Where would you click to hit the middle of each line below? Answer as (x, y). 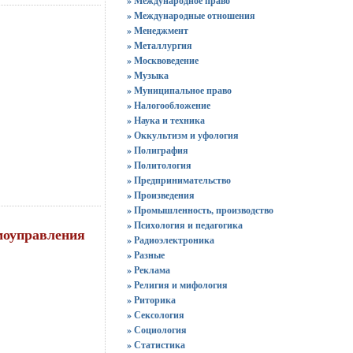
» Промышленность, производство (200, 210)
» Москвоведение (162, 60)
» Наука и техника (165, 120)
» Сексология (155, 315)
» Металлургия (159, 45)
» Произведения (160, 195)
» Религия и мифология (177, 285)
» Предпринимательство (178, 180)
